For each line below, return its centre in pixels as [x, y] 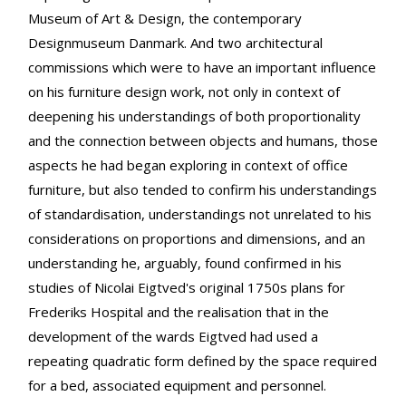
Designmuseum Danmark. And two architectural [175, 42]
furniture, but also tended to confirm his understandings [203, 189]
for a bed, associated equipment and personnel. [177, 385]
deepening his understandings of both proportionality [194, 116]
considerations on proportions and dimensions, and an [197, 238]
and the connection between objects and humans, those [203, 140]
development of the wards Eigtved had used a [173, 336]
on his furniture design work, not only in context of [184, 91]
